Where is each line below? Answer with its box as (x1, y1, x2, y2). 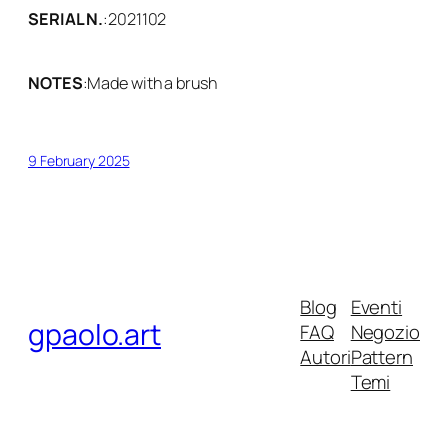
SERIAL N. (28, 7, 104, 30)
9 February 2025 (28, 150, 130, 170)
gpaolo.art (28, 314, 161, 354)
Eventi (350, 294, 403, 321)
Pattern (350, 344, 413, 371)
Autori (300, 344, 351, 371)
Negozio (350, 319, 420, 346)
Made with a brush (87, 72, 217, 95)
